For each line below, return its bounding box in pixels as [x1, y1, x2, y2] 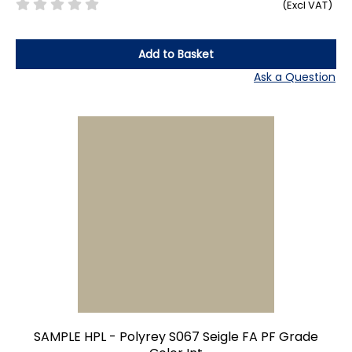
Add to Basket [138, 46, 214, 62]
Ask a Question [254, 68, 335, 85]
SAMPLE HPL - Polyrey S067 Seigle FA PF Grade [34, 327, 318, 346]
